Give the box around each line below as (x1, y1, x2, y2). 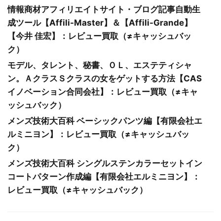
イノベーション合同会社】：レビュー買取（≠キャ (7, 87, 198, 97)
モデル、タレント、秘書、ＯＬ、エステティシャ (7, 60, 192, 71)
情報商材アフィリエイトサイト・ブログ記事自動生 (7, 4, 200, 15)
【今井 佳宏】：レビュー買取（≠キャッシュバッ (7, 31, 191, 41)
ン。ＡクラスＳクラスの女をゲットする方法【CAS (7, 74, 202, 84)
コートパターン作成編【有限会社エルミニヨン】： (7, 172, 200, 182)
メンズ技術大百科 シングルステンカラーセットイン (7, 158, 202, 169)
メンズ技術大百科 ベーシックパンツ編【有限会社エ (7, 116, 202, 126)
